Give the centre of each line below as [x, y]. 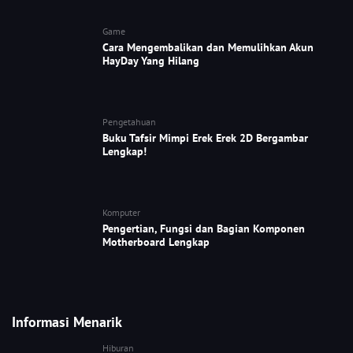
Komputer [121, 213]
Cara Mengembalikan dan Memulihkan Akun [208, 48]
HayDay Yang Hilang [151, 61]
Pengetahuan [129, 122]
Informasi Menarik [67, 322]
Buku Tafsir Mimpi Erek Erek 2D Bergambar [205, 138]
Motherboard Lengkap [156, 242]
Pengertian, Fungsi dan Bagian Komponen [204, 229]
